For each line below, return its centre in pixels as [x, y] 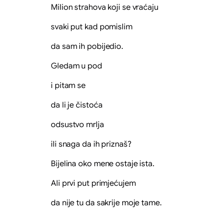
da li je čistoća [77, 105]
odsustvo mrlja [77, 124]
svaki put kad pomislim [92, 27]
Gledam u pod [77, 66]
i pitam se [68, 85]
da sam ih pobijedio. [87, 46]
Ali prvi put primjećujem [93, 183]
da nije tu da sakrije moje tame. [106, 203]
